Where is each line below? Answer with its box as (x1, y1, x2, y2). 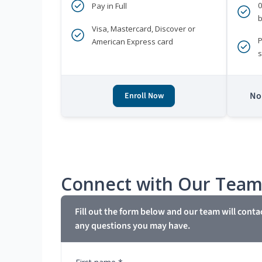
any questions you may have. (75, 219, 190, 233)
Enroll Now (124, 90, 164, 102)
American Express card (92, 36, 173, 47)
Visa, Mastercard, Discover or (92, 23, 195, 35)
